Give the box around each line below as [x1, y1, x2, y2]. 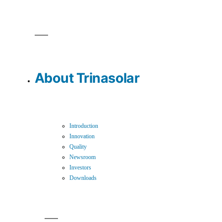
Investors [69, 164, 91, 172]
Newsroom [69, 154, 96, 162]
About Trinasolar [35, 70, 140, 87]
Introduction [69, 122, 98, 130]
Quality [69, 143, 87, 151]
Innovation [69, 133, 95, 141]
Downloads [69, 174, 97, 182]
